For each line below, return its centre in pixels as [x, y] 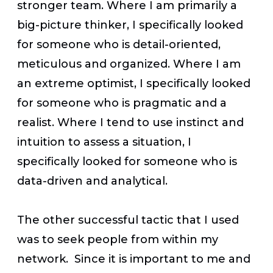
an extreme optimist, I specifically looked [134, 83]
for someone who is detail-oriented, [119, 44]
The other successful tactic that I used [128, 220]
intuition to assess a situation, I [104, 142]
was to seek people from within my [118, 239]
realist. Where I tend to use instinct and [130, 122]
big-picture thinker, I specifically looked [130, 25]
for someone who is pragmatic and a [122, 103]
